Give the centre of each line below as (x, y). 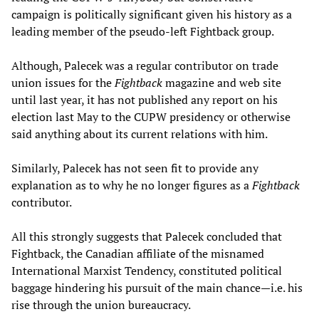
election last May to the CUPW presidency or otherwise (151, 117)
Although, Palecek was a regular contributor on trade (145, 66)
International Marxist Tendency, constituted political (147, 271)
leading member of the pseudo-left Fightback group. (143, 32)
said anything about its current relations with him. (140, 134)
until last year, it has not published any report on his (145, 100)
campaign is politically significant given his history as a (152, 15)
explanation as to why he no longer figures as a (132, 185)
